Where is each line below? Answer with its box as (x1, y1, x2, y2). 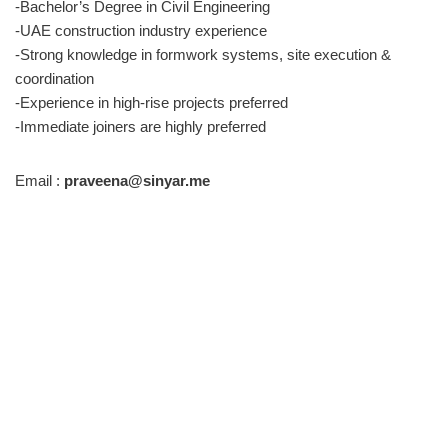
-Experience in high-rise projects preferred (15, 93, 288, 111)
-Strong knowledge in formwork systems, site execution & (15, 45, 391, 63)
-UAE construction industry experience (15, 21, 267, 39)
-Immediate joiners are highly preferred (15, 117, 266, 135)
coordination (15, 69, 94, 87)
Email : (15, 171, 64, 189)
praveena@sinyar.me (64, 171, 210, 189)
